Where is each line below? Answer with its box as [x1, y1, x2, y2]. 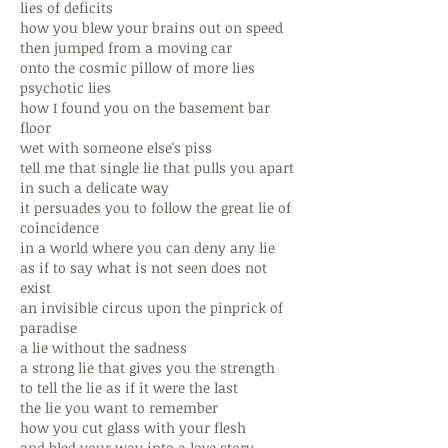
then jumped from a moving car [20, 38, 232, 57]
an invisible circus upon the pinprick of [20, 298, 283, 317]
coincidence [20, 218, 99, 237]
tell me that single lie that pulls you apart [20, 158, 294, 177]
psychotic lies [20, 78, 111, 97]
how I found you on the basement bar [20, 98, 270, 117]
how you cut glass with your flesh [20, 418, 246, 437]
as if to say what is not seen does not [20, 258, 267, 277]
